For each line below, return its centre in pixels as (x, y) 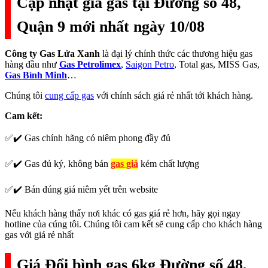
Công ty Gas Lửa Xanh (52, 54)
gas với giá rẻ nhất (39, 235)
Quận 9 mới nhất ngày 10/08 (111, 27)
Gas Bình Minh (36, 75)
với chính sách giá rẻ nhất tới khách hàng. (173, 96)
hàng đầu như (32, 65)
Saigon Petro (150, 65)
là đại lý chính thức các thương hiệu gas (176, 54)
